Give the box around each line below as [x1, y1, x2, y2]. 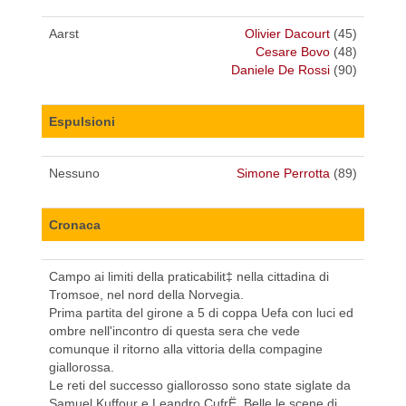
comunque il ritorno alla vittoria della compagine [49, 342, 323, 357]
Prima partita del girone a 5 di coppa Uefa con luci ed [49, 305, 353, 321]
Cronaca [49, 217, 101, 233]
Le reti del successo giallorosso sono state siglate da [49, 378, 351, 393]
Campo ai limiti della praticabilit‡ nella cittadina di [49, 269, 329, 285]
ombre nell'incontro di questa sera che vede [49, 324, 300, 339]
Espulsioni [49, 114, 115, 130]
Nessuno [49, 166, 100, 181]
